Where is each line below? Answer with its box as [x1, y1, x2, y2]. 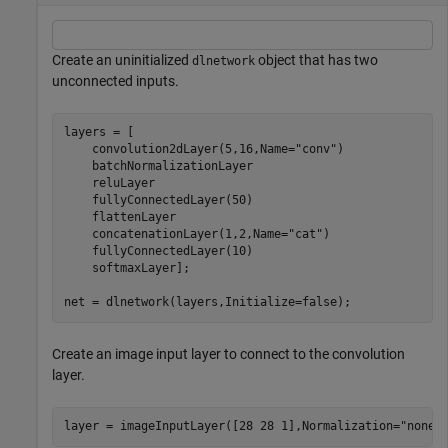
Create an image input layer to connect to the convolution [52, 345, 405, 362]
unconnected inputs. [52, 72, 179, 89]
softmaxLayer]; [63, 261, 190, 275]
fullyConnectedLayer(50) [63, 193, 253, 207]
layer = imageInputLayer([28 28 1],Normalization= [63, 419, 400, 433]
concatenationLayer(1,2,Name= [63, 227, 288, 241]
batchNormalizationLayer [63, 159, 253, 173]
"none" [399, 419, 442, 433]
